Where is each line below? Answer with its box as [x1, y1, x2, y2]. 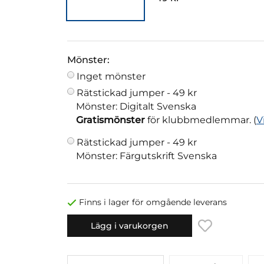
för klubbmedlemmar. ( [145, 114, 256, 126]
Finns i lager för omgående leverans [79, 197, 227, 208]
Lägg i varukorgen [91, 220, 169, 231]
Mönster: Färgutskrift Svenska [76, 150, 217, 162]
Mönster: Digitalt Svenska [76, 101, 196, 113]
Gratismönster [76, 114, 145, 126]
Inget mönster [77, 71, 146, 82]
